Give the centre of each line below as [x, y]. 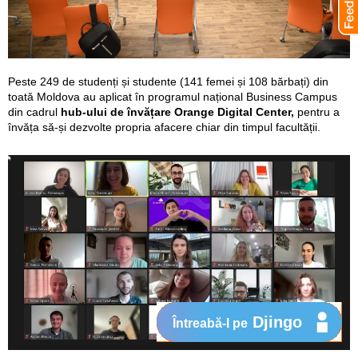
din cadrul [34, 111]
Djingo [275, 322]
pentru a [317, 111]
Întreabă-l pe [210, 323]
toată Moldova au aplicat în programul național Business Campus [173, 96]
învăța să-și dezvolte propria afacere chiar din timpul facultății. [164, 127]
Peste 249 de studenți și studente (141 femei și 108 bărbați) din [168, 81]
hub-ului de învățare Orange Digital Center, [177, 111]
